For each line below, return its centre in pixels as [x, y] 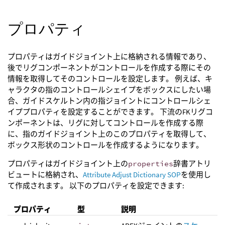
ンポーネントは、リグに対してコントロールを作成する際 [105, 123]
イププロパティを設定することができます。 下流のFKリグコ [110, 111]
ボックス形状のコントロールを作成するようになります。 [105, 145]
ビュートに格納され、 [45, 174]
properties [151, 163]
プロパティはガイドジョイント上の [68, 163]
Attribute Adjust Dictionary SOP [132, 174]
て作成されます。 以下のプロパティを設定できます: [96, 185]
